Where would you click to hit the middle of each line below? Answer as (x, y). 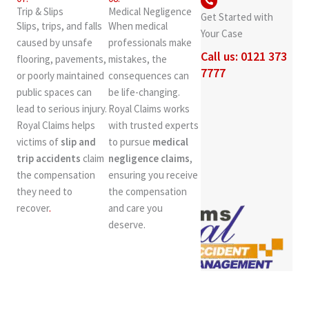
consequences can (149, 76)
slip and (78, 142)
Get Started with (237, 17)
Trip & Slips (40, 12)
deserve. (127, 225)
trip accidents (49, 159)
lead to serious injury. (62, 109)
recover (33, 208)
